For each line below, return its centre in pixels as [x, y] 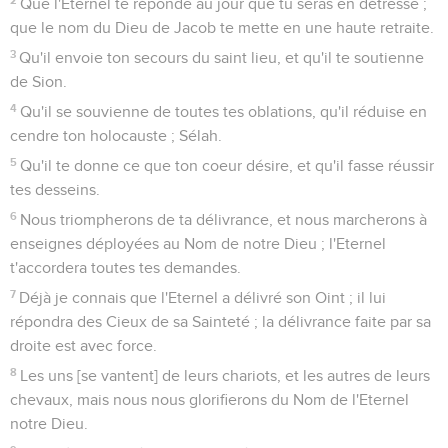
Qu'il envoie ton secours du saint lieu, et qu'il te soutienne [222, 57]
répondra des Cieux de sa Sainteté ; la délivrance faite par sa [220, 321]
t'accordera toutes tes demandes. [125, 267]
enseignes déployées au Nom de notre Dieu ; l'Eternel [198, 243]
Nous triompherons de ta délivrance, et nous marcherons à [224, 219]
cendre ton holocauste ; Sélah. [116, 135]
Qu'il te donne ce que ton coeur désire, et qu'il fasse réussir [227, 165]
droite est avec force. [83, 345]
